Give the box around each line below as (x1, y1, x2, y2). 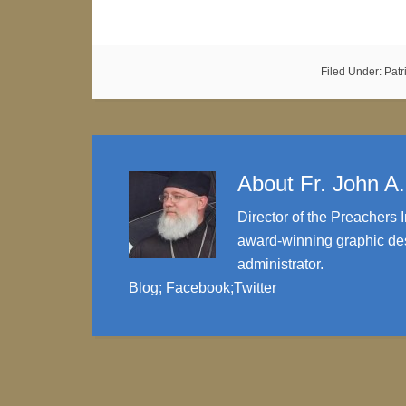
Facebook (166, 280, 230, 295)
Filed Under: (321, 65, 384, 78)
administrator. (237, 256, 324, 272)
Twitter (234, 280, 276, 295)
